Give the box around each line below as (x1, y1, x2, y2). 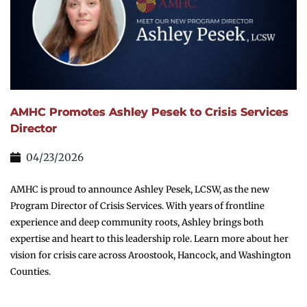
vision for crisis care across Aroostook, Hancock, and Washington (10, 249, 291, 262)
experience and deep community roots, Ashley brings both (10, 217, 264, 229)
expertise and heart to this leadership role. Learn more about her (10, 233, 288, 245)
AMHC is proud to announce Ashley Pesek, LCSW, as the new (10, 184, 269, 196)
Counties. (10, 266, 51, 278)
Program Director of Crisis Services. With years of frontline (10, 200, 265, 212)
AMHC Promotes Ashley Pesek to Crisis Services (10, 106, 288, 119)
